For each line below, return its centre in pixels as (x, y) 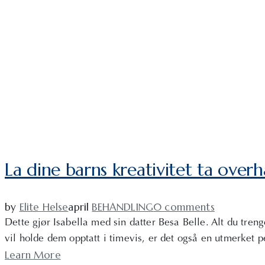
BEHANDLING (123, 207)
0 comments (184, 207)
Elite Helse (44, 207)
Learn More (33, 255)
